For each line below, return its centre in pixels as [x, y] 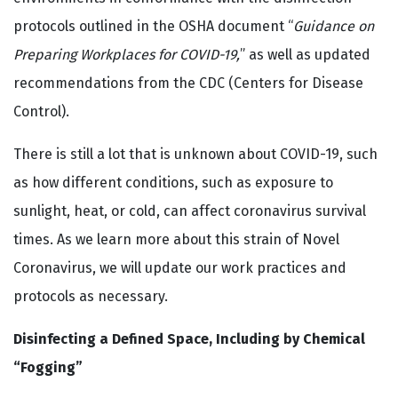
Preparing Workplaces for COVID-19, [127, 55]
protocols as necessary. [91, 296]
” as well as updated [305, 55]
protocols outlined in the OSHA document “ [153, 26]
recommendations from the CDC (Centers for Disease [188, 83]
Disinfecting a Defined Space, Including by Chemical [189, 339]
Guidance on [334, 26]
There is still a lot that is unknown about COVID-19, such [195, 154]
